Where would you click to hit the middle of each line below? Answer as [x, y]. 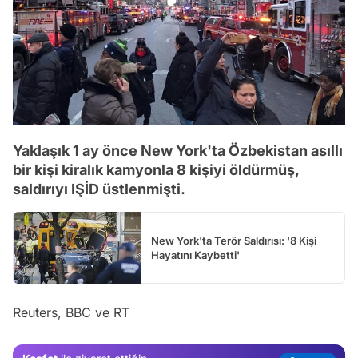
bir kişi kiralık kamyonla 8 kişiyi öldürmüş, [156, 169]
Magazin [319, 339]
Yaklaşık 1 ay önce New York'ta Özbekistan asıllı [178, 150]
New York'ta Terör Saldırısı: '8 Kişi [234, 240]
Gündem [319, 312]
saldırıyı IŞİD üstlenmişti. [99, 189]
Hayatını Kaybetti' [195, 255]
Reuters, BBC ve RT [71, 312]
